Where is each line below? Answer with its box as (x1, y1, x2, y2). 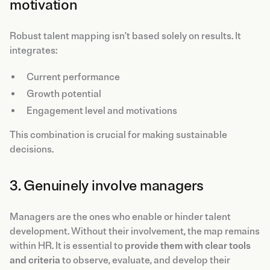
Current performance (27, 71, 120, 83)
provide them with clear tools (125, 239, 251, 252)
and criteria (10, 254, 60, 266)
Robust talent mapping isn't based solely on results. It (10, 30, 241, 42)
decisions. (10, 143, 54, 155)
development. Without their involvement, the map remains (10, 225, 260, 237)
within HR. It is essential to (10, 239, 125, 252)
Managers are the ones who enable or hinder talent (10, 210, 231, 223)
